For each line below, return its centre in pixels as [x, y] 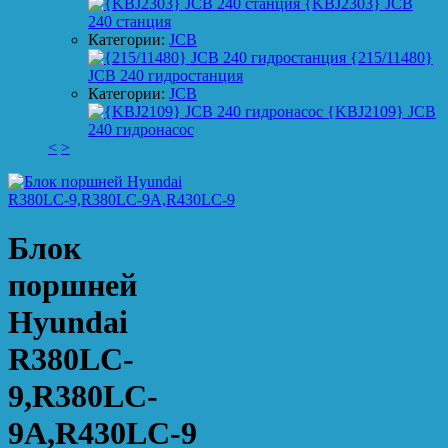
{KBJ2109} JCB [379, 111]
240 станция [129, 21]
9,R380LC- [83, 396]
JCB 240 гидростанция [165, 75]
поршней [72, 285]
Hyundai [68, 322]
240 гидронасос [141, 129]
